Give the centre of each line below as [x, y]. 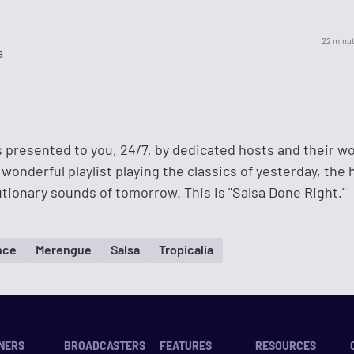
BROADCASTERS [105, 345]
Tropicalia [186, 250]
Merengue [64, 250]
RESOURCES [285, 345]
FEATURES [185, 345]
